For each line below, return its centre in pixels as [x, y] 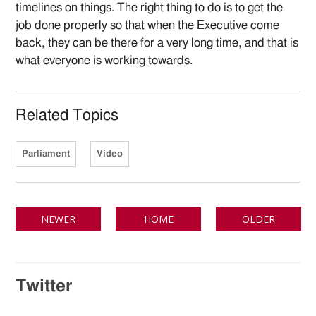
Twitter [44, 287]
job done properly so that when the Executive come [148, 25]
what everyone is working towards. [104, 61]
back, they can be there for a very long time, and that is [157, 43]
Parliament [46, 154]
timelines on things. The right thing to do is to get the [150, 8]
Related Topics [67, 115]
